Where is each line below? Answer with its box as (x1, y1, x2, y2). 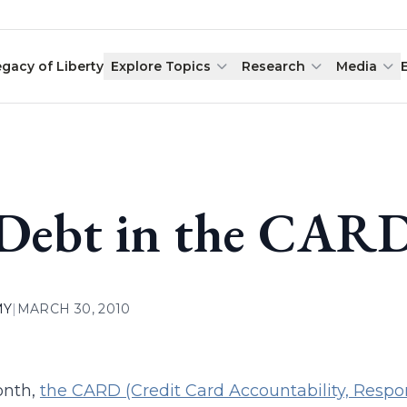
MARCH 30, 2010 (16, 301, 131, 317)
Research (242, 58, 306, 74)
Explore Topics (111, 58, 212, 74)
